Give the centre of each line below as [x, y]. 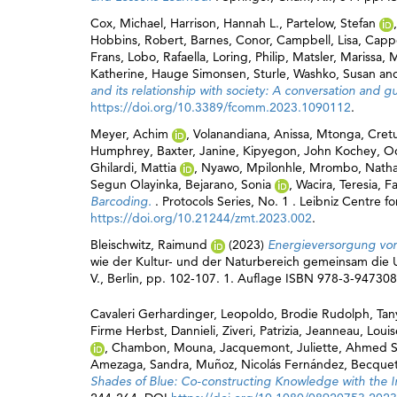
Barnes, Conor [230, 40]
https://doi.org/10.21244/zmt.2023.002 [201, 218]
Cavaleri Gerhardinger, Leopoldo [182, 314]
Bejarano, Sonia [228, 184]
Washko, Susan [335, 74]
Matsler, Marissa [337, 57]
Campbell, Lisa [317, 40]
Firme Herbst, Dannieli [153, 331]
